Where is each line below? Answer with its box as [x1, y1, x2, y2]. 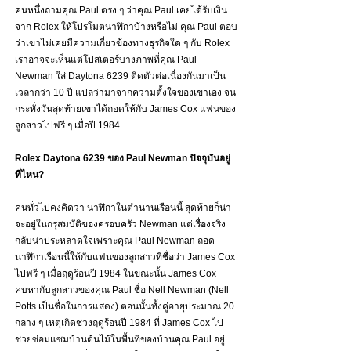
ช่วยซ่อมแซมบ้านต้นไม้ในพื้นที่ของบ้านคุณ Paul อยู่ [15, 334, 225, 346]
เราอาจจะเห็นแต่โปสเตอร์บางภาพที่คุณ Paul [15, 54, 199, 66]
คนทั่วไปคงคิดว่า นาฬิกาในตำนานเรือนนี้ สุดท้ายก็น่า [15, 202, 231, 214]
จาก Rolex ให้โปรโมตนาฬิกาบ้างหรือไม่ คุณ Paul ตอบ [15, 21, 237, 33]
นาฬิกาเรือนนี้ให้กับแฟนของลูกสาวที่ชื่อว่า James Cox [15, 251, 237, 263]
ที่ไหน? [15, 169, 44, 181]
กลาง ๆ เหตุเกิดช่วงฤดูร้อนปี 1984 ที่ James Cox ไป [15, 317, 223, 329]
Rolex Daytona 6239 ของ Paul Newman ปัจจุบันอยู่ [15, 153, 230, 165]
